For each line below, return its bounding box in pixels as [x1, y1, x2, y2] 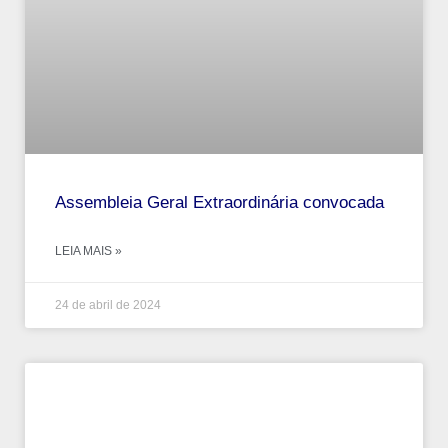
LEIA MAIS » [55, 243, 122, 258]
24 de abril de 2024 [55, 297, 161, 312]
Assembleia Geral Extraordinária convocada [55, 192, 384, 212]
